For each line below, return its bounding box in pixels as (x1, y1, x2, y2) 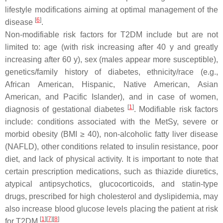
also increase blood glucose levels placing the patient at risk (5, 205, 218, 213)
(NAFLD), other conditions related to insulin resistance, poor (5, 142, 218, 151)
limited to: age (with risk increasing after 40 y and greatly (5, 43, 218, 51)
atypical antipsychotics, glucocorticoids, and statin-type (5, 180, 218, 188)
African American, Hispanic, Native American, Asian (5, 80, 218, 89)
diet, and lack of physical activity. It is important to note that (5, 155, 218, 163)
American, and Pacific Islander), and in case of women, (5, 93, 218, 101)
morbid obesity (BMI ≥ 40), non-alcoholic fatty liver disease (5, 130, 218, 138)
